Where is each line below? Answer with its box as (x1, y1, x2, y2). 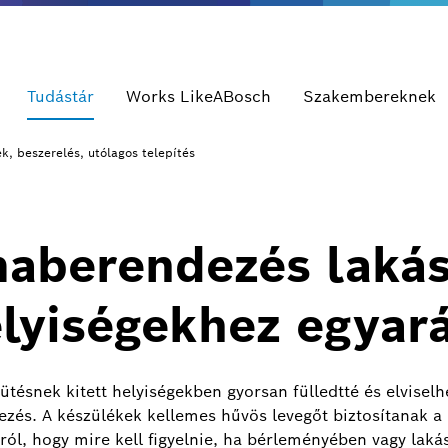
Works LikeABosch (126, 86, 271, 107)
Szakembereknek (303, 86, 436, 107)
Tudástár (27, 86, 94, 107)
